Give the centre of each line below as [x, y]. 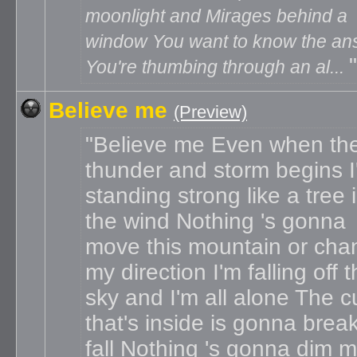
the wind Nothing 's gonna [216, 221]
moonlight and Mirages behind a [216, 16]
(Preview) [210, 112]
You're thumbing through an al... [217, 67]
